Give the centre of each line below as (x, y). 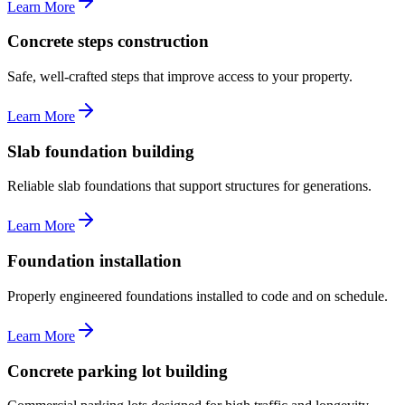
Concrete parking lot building (118, 371)
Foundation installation (94, 261)
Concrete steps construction (108, 42)
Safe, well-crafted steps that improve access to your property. (180, 77)
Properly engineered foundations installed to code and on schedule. (198, 296)
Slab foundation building (101, 151)
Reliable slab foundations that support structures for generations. (189, 186)
